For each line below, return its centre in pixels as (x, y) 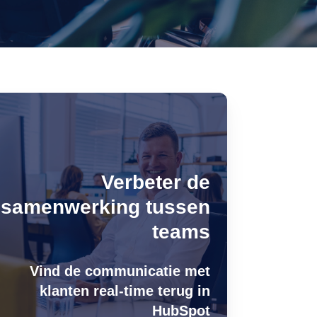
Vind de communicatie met (120, 271)
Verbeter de (155, 182)
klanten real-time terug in (125, 291)
